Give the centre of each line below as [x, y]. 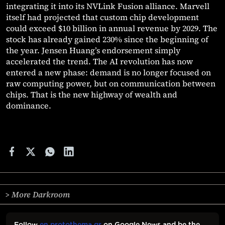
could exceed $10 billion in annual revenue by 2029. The [112, 28]
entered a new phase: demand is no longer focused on [108, 73]
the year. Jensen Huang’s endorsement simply [93, 50]
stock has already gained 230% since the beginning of [107, 39]
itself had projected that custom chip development [102, 17]
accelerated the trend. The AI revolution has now [99, 62]
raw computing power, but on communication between [111, 84]
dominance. [29, 106]
